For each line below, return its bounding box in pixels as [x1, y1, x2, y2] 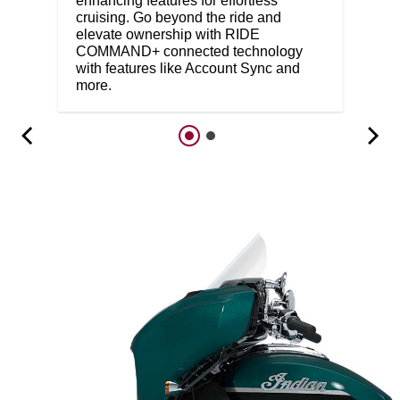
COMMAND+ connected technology [75, 43, 303, 59]
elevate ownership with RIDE [75, 26, 260, 42]
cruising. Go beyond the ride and [75, 9, 281, 25]
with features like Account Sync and [75, 60, 300, 76]
